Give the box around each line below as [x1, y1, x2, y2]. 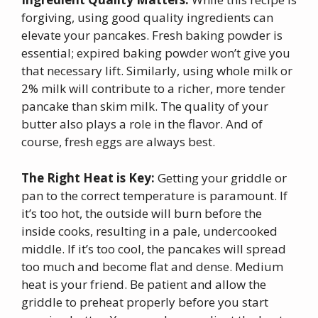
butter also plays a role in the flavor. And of [21, 116, 263, 133]
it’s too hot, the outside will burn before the [21, 204, 262, 221]
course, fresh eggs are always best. [21, 133, 215, 150]
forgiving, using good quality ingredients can [21, 9, 273, 26]
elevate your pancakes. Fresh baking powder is [21, 27, 283, 44]
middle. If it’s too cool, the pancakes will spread [21, 240, 286, 257]
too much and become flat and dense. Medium [21, 258, 283, 275]
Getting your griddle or [155, 169, 287, 186]
